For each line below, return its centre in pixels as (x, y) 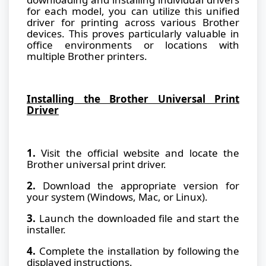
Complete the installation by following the (137, 251)
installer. (46, 229)
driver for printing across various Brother (133, 22)
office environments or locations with (133, 45)
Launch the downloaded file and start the (137, 218)
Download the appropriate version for (137, 185)
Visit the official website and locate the (137, 153)
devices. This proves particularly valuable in (133, 33)
